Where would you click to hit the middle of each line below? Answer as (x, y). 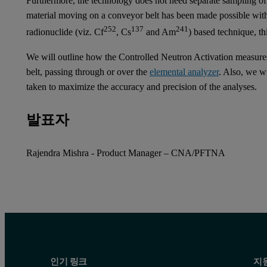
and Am (160, 32)
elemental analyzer (184, 72)
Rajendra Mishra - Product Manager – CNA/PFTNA (126, 153)
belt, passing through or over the (88, 72)
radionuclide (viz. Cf (65, 32)
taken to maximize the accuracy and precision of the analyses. (142, 86)
